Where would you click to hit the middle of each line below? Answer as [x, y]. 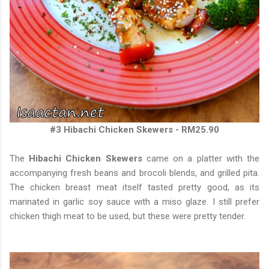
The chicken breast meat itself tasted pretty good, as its [134, 188]
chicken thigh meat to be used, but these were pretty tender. [129, 216]
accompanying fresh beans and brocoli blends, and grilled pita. [134, 173]
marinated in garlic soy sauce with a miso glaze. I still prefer [134, 202]
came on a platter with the [203, 159]
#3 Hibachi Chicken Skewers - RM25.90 [134, 130]
